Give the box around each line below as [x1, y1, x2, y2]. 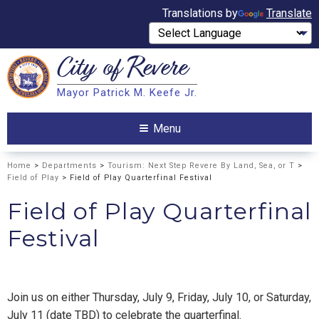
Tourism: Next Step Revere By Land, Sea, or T [108, 160, 295, 170]
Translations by [162, 6, 238, 20]
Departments [42, 160, 97, 170]
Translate [266, 6, 312, 20]
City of [57, 51, 127, 90]
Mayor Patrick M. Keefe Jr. [57, 86, 197, 100]
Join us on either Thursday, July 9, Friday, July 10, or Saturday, [7, 291, 311, 305]
